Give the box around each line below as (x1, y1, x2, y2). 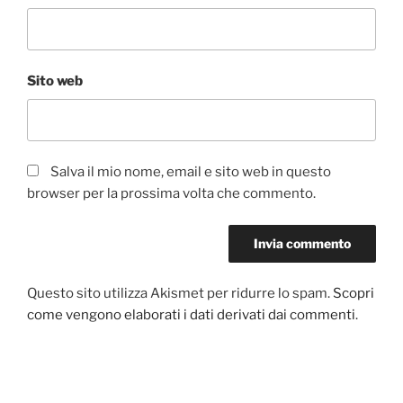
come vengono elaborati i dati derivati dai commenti (27, 307, 355, 324)
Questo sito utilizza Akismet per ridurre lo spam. (27, 285, 333, 302)
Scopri (333, 285, 374, 302)
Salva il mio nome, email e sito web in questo (50, 164, 331, 181)
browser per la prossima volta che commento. (27, 185, 316, 202)
